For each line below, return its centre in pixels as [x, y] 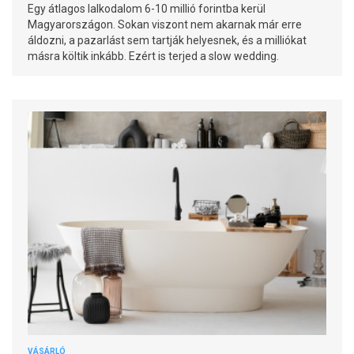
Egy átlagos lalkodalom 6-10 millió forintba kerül [147, 8]
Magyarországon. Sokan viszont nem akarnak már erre [165, 24]
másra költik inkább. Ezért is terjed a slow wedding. [154, 56]
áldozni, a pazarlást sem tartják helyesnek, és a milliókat [167, 40]
